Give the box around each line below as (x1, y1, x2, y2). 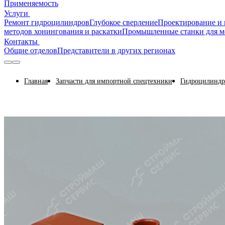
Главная (24, 77, 48, 85)
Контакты (4, 37, 40, 46)
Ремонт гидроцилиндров (4, 18, 89, 27)
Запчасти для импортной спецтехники (56, 77, 172, 85)
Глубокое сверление (89, 18, 158, 27)
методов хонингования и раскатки (4, 27, 122, 36)
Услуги (4, 9, 30, 18)
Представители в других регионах (57, 46, 175, 55)
